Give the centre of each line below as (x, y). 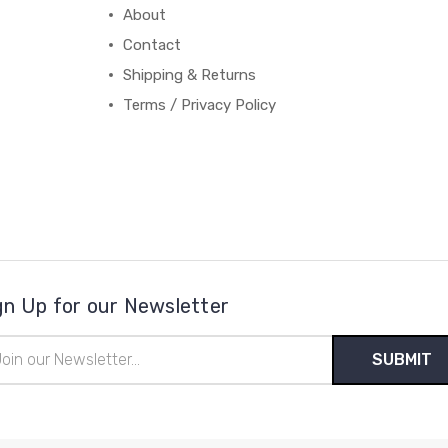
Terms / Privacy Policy (200, 104)
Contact (152, 44)
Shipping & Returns (190, 74)
